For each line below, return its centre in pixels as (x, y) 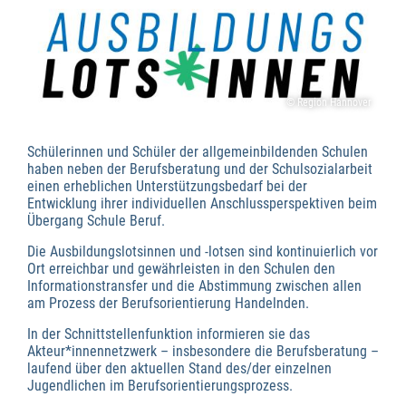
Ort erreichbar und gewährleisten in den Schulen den (181, 269)
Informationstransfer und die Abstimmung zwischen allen (194, 286)
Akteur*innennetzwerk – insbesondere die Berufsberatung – (203, 352)
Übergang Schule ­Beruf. (96, 221)
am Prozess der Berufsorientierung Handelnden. (168, 304)
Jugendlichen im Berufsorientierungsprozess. (160, 386)
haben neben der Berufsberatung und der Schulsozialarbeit (200, 169)
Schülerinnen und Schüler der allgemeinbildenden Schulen (198, 152)
